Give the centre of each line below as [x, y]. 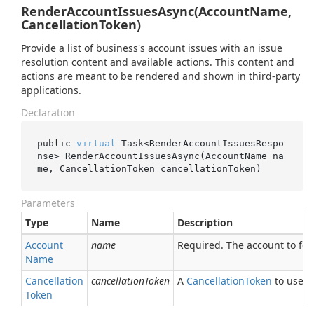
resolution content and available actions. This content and [158, 62]
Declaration [48, 112]
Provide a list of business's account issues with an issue [152, 48]
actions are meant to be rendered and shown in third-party [161, 76]
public [56, 143]
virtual [96, 143]
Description [205, 223]
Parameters [48, 203]
